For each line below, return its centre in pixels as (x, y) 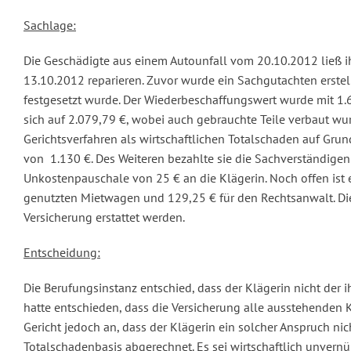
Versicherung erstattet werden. (104, 217)
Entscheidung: (62, 253)
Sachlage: (50, 25)
